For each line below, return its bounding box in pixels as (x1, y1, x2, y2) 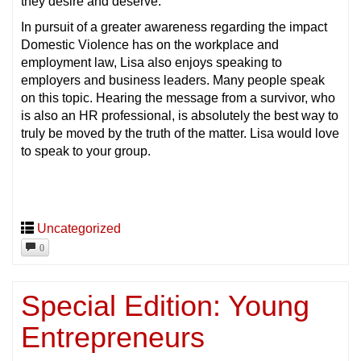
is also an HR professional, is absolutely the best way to (21, 109, 338, 123)
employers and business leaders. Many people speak (21, 73, 325, 88)
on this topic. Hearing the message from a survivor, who (21, 91, 335, 106)
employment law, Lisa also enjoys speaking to (21, 56, 282, 70)
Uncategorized (37, 222, 121, 236)
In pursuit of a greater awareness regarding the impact (21, 20, 327, 35)
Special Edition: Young (21, 289, 309, 323)
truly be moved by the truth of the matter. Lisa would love (21, 127, 339, 141)
